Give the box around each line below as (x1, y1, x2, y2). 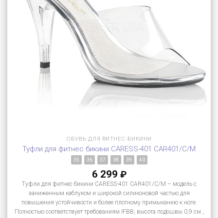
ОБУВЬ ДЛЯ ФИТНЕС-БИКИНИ (66, 135, 152, 143)
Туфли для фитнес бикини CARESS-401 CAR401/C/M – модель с (21, 181, 197, 188)
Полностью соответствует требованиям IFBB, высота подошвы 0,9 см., (14, 208, 204, 216)
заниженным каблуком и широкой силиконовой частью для (28, 190, 190, 197)
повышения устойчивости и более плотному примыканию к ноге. (21, 199, 197, 206)
